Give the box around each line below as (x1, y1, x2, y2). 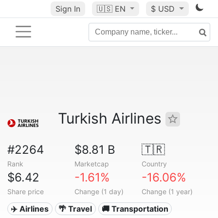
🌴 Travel (58, 204, 92, 214)
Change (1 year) (141, 187, 193, 196)
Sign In (55, 4, 80, 14)
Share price (7, 187, 44, 196)
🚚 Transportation (101, 204, 168, 214)
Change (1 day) (74, 187, 124, 196)
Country (141, 160, 167, 168)
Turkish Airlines (58, 109, 165, 127)
